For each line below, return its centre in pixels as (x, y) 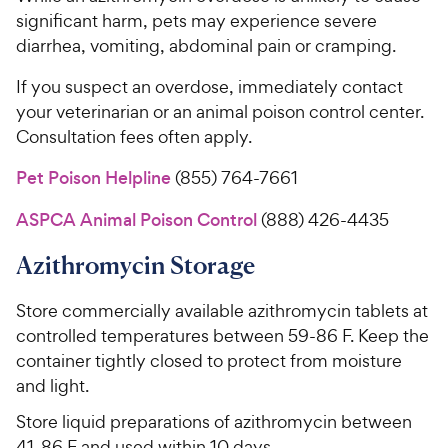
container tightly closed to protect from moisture (209, 361)
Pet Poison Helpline (93, 178)
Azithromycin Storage (135, 265)
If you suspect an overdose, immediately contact (209, 87)
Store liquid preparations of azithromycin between (214, 422)
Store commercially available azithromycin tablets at (222, 311)
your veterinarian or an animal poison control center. (220, 112)
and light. (52, 386)
